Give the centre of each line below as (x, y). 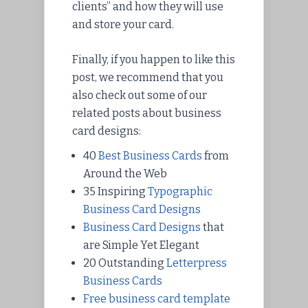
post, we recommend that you (148, 77)
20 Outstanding (125, 263)
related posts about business (147, 113)
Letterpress (197, 263)
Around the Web (125, 173)
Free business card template (157, 298)
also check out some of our (140, 95)
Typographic (180, 191)
